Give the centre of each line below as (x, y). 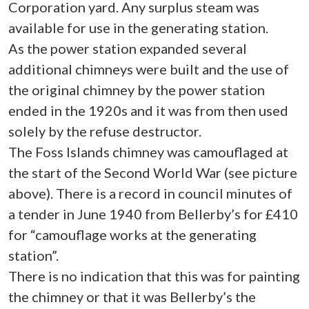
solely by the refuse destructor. (105, 131)
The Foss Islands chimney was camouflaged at (148, 152)
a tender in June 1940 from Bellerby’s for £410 (153, 214)
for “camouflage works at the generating (132, 235)
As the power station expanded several (128, 48)
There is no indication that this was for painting (154, 276)
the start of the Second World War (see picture (153, 172)
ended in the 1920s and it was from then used (148, 110)
